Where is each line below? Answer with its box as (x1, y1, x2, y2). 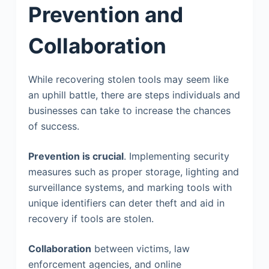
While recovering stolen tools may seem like (28, 73, 229, 85)
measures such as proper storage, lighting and (28, 165, 239, 178)
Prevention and (28, 1, 183, 27)
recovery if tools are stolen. (28, 212, 154, 225)
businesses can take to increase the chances (28, 104, 231, 116)
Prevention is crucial (28, 150, 124, 162)
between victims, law (91, 242, 190, 255)
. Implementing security (123, 150, 229, 162)
